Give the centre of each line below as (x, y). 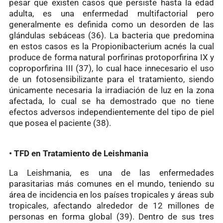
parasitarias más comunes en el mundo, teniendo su (111, 183)
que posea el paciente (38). (60, 123)
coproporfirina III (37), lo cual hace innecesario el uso (111, 68)
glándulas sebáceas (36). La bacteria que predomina (111, 35)
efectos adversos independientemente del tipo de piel (111, 112)
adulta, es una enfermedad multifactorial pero (111, 13)
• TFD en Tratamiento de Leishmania (79, 153)
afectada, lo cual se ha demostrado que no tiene (111, 101)
